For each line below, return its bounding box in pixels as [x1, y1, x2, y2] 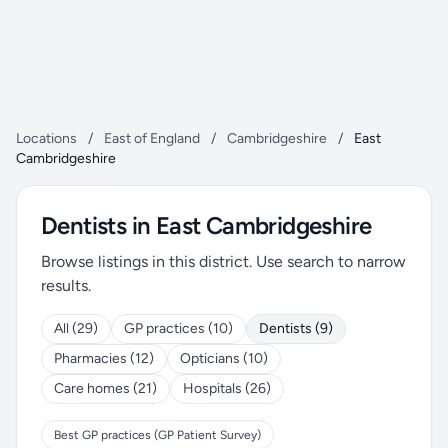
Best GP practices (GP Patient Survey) [54, 428, 261, 442]
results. [41, 276, 91, 295]
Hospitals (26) [183, 380, 271, 397]
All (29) [54, 320, 98, 337]
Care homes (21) [54, 380, 157, 397]
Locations [16, 130, 77, 147]
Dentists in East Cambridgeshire [41, 211, 372, 240]
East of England [104, 130, 203, 147]
